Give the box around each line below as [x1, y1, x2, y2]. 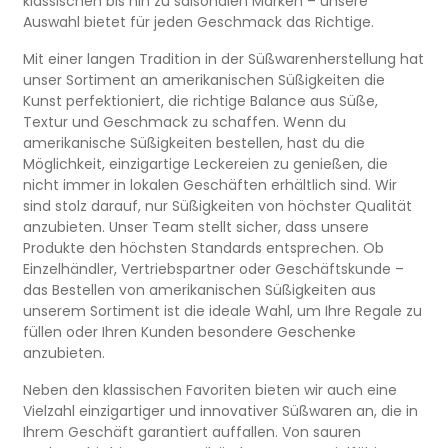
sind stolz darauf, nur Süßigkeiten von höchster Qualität [23, 195, 413, 216]
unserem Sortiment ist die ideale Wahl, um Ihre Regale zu [23, 300, 423, 321]
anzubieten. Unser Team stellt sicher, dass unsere [23, 216, 370, 237]
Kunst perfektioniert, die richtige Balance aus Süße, [23, 90, 379, 111]
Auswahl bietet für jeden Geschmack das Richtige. [23, 11, 375, 32]
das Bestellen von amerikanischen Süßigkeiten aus [23, 279, 377, 300]
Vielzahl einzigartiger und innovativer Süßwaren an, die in [23, 400, 419, 421]
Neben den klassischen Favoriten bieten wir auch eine [23, 379, 398, 400]
